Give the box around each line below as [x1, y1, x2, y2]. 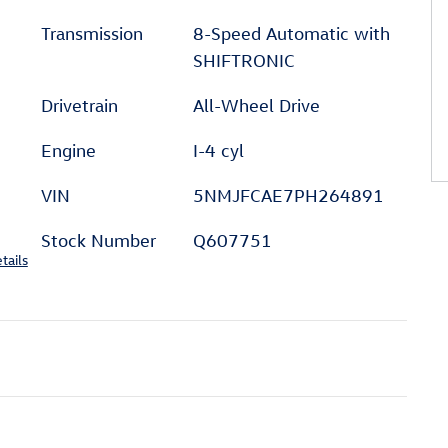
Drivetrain [41, 94, 118, 116]
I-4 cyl [192, 139, 244, 161]
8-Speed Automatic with [192, 22, 390, 44]
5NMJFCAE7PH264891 [192, 184, 384, 206]
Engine [41, 139, 96, 161]
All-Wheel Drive [192, 94, 320, 116]
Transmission [41, 22, 143, 44]
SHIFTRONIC [192, 49, 295, 71]
